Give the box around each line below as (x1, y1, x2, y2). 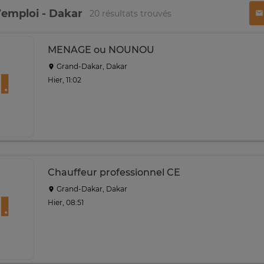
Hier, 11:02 (48, 75, 81, 84)
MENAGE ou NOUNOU (48, 44, 154, 55)
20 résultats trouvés (90, 8, 171, 19)
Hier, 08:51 (48, 197, 84, 207)
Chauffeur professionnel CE (48, 167, 180, 178)
